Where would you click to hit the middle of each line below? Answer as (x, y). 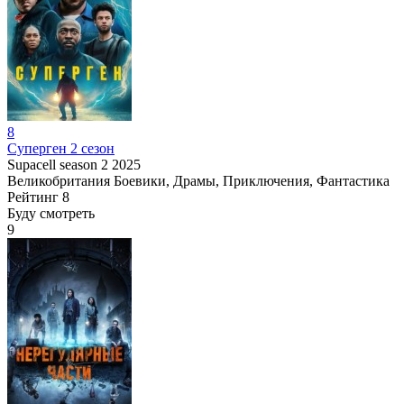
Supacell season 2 (58, 164)
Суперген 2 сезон (61, 148)
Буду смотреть (51, 213)
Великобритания (59, 180)
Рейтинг (33, 197)
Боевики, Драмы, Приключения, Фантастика (252, 180)
